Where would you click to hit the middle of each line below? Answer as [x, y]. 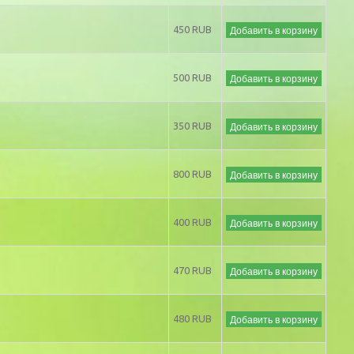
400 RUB [192, 222]
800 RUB [192, 173]
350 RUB [192, 125]
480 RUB [192, 318]
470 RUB [192, 270]
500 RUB [192, 77]
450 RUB [192, 29]
